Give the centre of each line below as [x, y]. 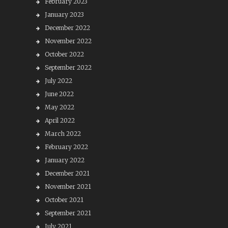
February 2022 [66, 147]
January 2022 [64, 160]
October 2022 [64, 54]
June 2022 [59, 94]
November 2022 [68, 41]
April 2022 [60, 120]
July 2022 [58, 81]
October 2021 [64, 200]
